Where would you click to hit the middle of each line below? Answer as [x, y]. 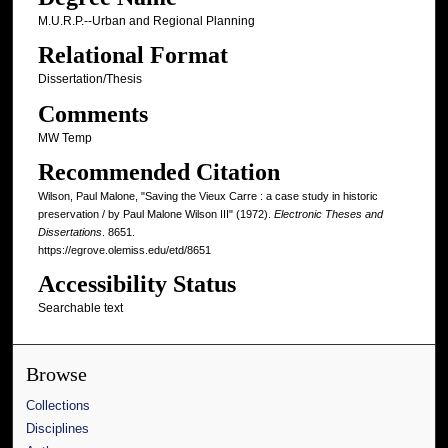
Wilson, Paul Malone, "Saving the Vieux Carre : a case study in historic [207, 196]
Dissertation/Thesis [89, 79]
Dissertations [69, 232]
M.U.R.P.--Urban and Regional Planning [146, 21]
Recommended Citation [158, 172]
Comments [92, 113]
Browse [57, 375]
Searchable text [80, 308]
